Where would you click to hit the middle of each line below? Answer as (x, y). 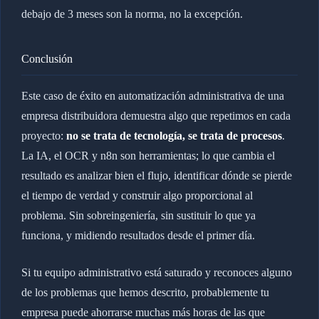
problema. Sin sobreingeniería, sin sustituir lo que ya (138, 216)
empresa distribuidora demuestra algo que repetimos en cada (156, 116)
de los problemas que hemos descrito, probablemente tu (145, 293)
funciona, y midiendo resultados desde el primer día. (138, 236)
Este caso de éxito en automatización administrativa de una (152, 96)
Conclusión (47, 59)
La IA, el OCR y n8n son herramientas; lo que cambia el (148, 156)
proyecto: (43, 136)
